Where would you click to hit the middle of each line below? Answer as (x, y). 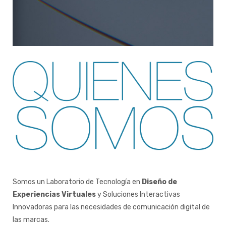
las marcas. (31, 220)
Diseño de (159, 182)
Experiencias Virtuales (54, 194)
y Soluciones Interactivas (138, 194)
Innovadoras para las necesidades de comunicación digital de (111, 207)
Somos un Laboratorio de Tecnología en (77, 182)
